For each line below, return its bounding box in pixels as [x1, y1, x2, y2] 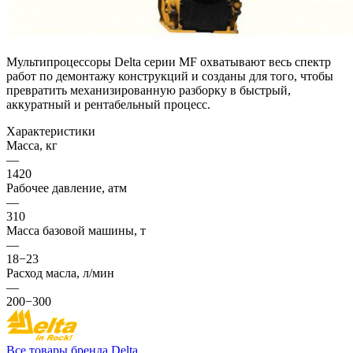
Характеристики [6, 124, 95, 138]
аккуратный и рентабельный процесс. [6, 97, 210, 111]
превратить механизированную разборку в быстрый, [6, 83, 291, 97]
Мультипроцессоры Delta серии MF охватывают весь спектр [6, 54, 331, 69]
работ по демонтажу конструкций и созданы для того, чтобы [6, 69, 333, 83]
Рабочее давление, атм [6, 180, 127, 195]
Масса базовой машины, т [6, 223, 146, 237]
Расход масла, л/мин [6, 266, 114, 280]
